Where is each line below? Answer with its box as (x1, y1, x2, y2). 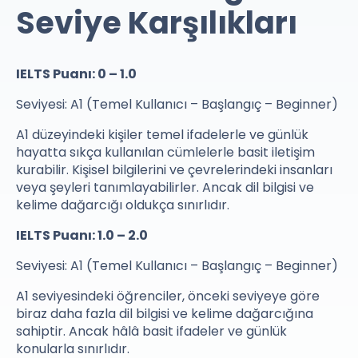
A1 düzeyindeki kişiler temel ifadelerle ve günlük (16, 125, 308, 145)
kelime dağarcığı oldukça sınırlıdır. (16, 196, 229, 215)
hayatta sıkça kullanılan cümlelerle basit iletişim (16, 143, 315, 162)
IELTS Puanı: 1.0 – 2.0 (16, 226, 148, 245)
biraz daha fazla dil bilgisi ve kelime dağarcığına (16, 304, 313, 324)
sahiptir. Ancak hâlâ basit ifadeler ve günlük (16, 322, 287, 341)
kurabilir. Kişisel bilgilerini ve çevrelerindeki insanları (16, 161, 332, 180)
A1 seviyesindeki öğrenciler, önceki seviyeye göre (16, 287, 320, 306)
